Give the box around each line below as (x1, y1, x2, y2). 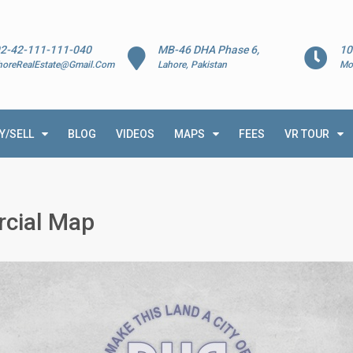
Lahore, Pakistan (158, 59, 228, 70)
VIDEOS (116, 128, 154, 140)
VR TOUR (284, 128, 329, 140)
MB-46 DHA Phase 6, (158, 43, 260, 56)
